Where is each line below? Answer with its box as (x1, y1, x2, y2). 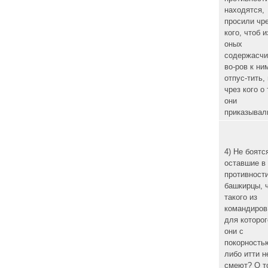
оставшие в (224, 159, 266, 168)
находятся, (224, 5, 264, 15)
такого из (224, 193, 257, 202)
